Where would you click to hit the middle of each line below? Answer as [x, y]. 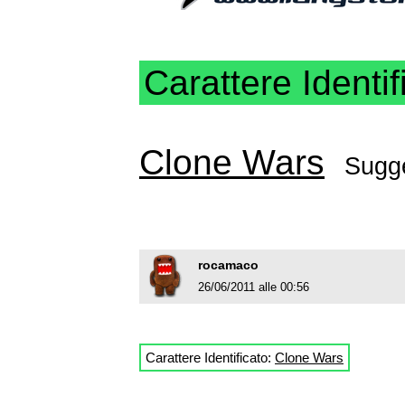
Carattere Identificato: [210, 358]
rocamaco [228, 265]
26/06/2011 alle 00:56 [254, 287]
